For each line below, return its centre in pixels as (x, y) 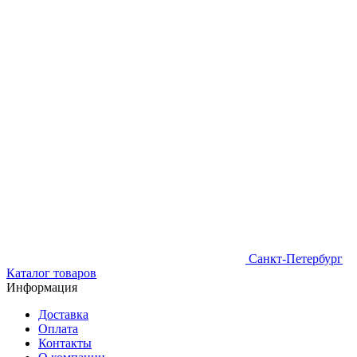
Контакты (65, 343)
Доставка (63, 314)
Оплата (58, 329)
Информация (42, 287)
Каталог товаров (51, 273)
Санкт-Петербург (296, 259)
